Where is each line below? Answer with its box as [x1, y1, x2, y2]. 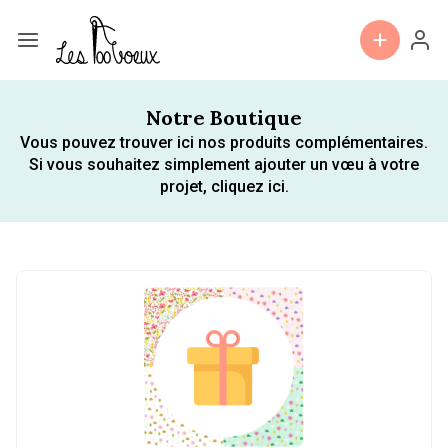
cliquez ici [210, 177, 285, 196]
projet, [159, 177, 211, 196]
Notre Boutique [146, 105, 302, 130]
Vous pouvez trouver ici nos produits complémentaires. [20, 133, 428, 152]
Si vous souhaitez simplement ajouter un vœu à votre [29, 155, 419, 174]
